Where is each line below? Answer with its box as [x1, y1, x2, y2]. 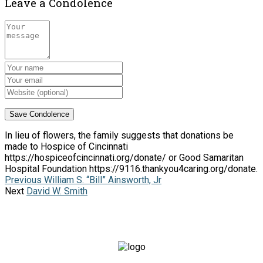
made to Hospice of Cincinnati [5, 141, 128, 153]
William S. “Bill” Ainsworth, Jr [42, 174, 161, 186]
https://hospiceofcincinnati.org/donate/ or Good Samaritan [5, 152, 244, 164]
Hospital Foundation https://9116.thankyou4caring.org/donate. [5, 163, 258, 175]
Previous [5, 174, 42, 186]
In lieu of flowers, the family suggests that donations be [5, 130, 234, 141]
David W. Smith [26, 186, 87, 197]
